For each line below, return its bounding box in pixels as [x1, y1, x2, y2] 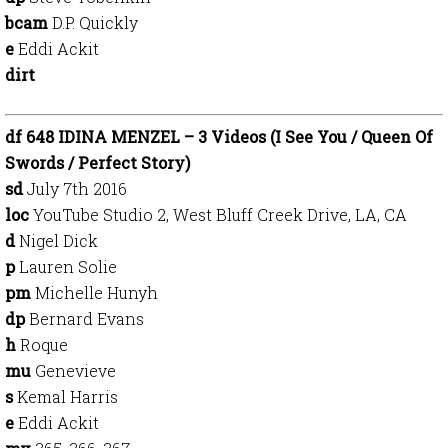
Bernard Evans [29, 308, 144, 329]
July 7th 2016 [27, 178, 127, 199]
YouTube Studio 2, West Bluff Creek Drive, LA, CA [33, 204, 407, 225]
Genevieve [35, 360, 116, 381]
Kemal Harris [17, 386, 118, 407]
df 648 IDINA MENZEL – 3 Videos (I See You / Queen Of [5, 126, 433, 147]
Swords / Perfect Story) [5, 152, 190, 173]
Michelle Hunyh [31, 282, 158, 303]
